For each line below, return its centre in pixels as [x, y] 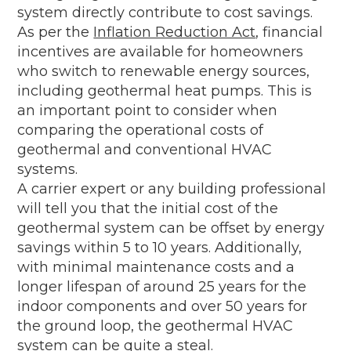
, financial [289, 32]
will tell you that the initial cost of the [148, 208]
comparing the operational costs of [141, 130]
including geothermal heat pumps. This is [165, 90]
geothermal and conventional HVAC [145, 149]
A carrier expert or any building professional [172, 188]
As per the [56, 32]
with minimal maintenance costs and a [156, 267]
